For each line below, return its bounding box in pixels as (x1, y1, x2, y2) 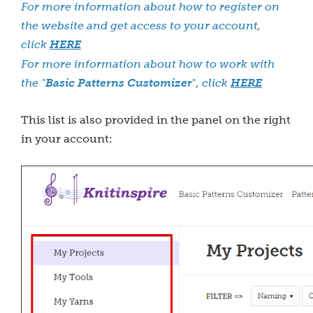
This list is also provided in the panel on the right (21, 114, 291, 126)
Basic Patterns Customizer (45, 77, 192, 89)
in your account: (21, 133, 112, 145)
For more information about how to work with (21, 58, 275, 70)
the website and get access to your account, (21, 20, 261, 31)
